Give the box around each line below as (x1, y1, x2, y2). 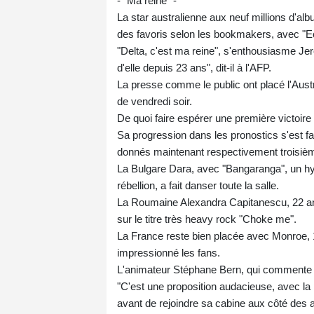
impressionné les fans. (117, 247, 220, 259)
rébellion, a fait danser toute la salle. (117, 179, 279, 192)
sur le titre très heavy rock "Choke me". (117, 213, 296, 226)
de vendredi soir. (117, 95, 192, 108)
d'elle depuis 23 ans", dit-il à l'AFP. (117, 62, 271, 74)
